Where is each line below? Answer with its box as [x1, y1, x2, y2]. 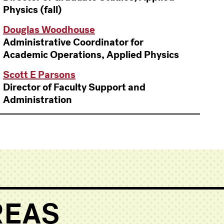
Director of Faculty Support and [3, 80, 145, 94]
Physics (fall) [3, 3, 62, 16]
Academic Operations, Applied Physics [3, 48, 179, 61]
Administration [3, 93, 72, 106]
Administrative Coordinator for [3, 35, 143, 49]
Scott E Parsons [3, 68, 75, 81]
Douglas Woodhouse [3, 23, 95, 36]
